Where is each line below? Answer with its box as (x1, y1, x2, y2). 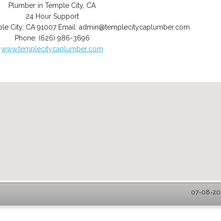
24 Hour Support (25, 12, 79, 20)
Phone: (14, 34, 38, 42)
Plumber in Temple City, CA (8, 1, 96, 9)
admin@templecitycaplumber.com (79, 23, 190, 31)
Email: (58, 23, 79, 31)
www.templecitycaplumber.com (1, 45, 104, 53)
